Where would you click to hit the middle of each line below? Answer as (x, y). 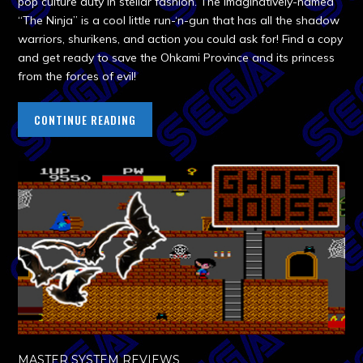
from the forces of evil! (77, 77)
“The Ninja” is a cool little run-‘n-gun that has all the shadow (179, 21)
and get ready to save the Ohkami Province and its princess (177, 58)
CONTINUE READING (85, 120)
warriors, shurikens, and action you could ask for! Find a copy (181, 39)
